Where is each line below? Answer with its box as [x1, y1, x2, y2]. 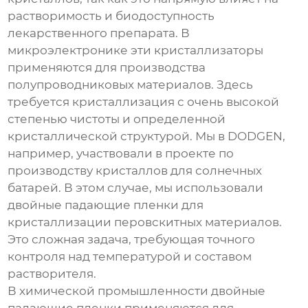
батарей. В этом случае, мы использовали [8, 181, 264, 195]
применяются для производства [8, 60, 206, 75]
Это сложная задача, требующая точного [8, 232, 256, 247]
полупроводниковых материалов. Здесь [8, 78, 254, 92]
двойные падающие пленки [8, 198, 179, 212]
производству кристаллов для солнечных [8, 164, 263, 178]
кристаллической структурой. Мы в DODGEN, [8, 129, 286, 144]
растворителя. [8, 267, 97, 281]
